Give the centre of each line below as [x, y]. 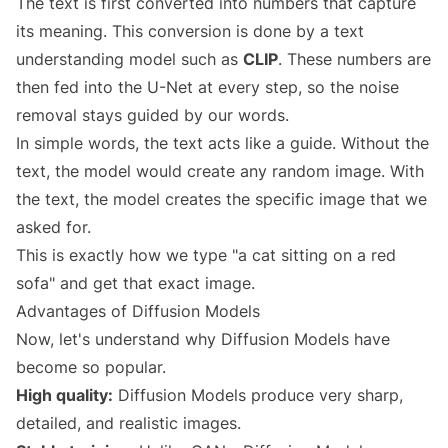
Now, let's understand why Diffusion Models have [203, 339]
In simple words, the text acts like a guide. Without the [222, 143]
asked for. [53, 227]
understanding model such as [129, 59]
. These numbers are [354, 59]
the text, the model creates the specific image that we [221, 199]
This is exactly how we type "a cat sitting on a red [206, 255]
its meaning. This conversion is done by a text [190, 31]
